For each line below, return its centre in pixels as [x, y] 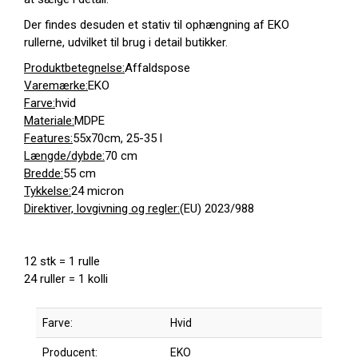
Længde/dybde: [64, 156]
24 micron [97, 191]
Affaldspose [157, 68]
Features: [48, 138]
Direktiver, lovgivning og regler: [102, 209]
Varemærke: [56, 86]
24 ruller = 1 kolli [66, 279]
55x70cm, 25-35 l [117, 138]
